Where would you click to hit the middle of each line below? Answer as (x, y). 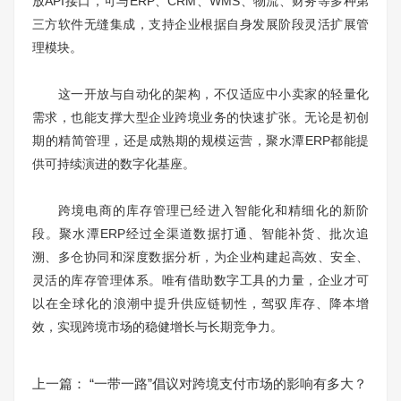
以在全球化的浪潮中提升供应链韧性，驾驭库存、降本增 (200, 303)
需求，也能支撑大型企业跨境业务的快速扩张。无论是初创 (200, 117)
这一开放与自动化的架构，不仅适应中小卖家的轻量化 (200, 94)
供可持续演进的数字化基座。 (114, 163)
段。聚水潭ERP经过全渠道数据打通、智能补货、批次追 (200, 233)
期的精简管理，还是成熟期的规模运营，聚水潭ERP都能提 (200, 140)
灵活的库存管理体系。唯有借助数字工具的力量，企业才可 (200, 280)
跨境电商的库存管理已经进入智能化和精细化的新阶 (200, 210)
